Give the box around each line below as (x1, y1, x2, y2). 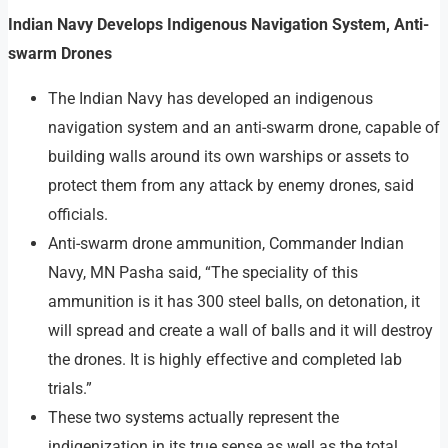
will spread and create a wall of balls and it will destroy (48, 320, 433, 340)
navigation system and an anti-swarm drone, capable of (48, 117, 440, 137)
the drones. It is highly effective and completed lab (48, 349, 402, 369)
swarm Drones (8, 43, 284, 63)
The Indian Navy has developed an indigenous (48, 88, 373, 108)
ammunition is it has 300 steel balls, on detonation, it (48, 291, 420, 311)
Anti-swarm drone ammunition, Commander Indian (48, 233, 404, 253)
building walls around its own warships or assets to (48, 146, 409, 166)
